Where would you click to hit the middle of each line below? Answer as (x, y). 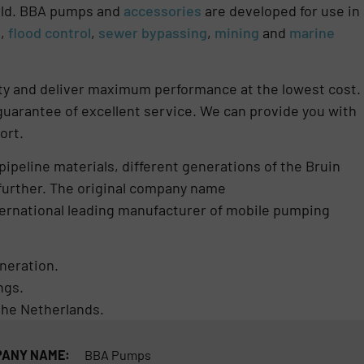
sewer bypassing (152, 33)
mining (236, 33)
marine (312, 33)
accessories (162, 11)
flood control (49, 33)
